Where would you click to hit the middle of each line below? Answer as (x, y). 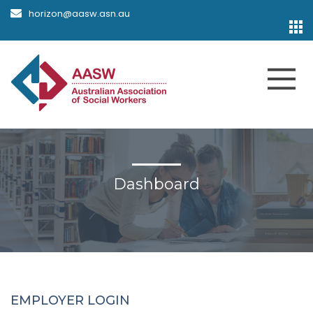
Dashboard (156, 184)
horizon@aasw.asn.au (79, 14)
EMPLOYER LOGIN (70, 300)
